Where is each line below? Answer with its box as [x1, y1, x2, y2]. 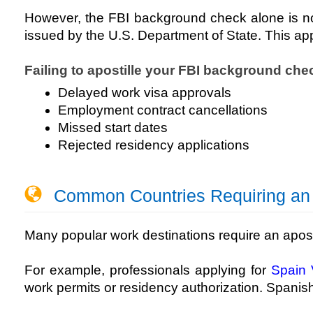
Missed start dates [58, 120, 168, 136]
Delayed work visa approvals [58, 85, 231, 101]
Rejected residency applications [58, 138, 249, 153]
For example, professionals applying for [24, 263, 271, 278]
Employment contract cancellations [58, 103, 268, 118]
